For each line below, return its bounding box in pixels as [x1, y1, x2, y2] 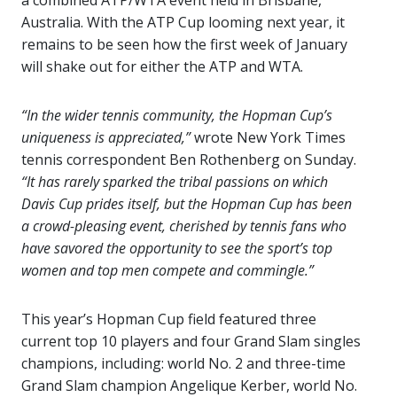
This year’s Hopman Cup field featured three [21, 309, 316, 329]
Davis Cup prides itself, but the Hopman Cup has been [21, 194, 352, 214]
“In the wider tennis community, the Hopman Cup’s [21, 105, 332, 125]
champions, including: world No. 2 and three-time [21, 354, 346, 373]
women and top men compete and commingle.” [21, 261, 314, 280]
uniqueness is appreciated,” [21, 128, 191, 147]
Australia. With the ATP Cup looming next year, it [21, 12, 345, 32]
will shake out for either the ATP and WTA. [21, 57, 303, 76]
